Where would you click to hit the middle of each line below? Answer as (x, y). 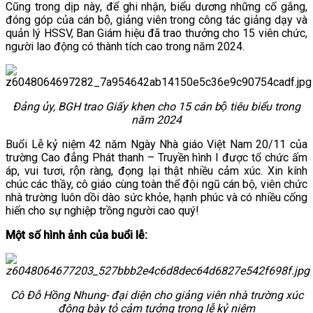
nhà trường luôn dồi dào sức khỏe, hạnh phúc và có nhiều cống (156, 197)
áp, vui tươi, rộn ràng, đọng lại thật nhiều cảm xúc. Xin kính (156, 171)
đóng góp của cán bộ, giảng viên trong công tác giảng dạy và (156, 20)
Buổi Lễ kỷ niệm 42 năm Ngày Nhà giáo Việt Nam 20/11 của (156, 144)
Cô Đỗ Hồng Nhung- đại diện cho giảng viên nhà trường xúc (156, 295)
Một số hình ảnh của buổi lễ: (77, 235)
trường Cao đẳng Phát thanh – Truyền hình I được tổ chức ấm (156, 158)
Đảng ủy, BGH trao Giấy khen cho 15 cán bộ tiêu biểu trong (156, 107)
